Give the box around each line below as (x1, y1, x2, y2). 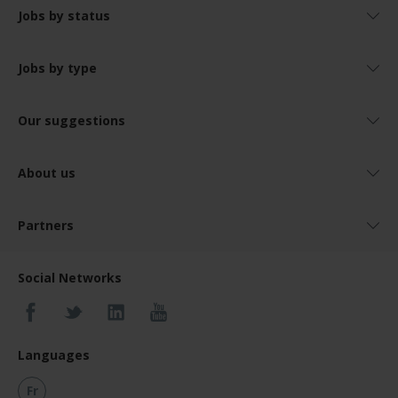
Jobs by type (18, 60, 97, 76)
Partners (18, 217, 74, 234)
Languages (18, 346, 90, 363)
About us (18, 164, 76, 181)
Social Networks (18, 269, 122, 286)
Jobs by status (18, 7, 110, 24)
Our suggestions (18, 112, 125, 129)
